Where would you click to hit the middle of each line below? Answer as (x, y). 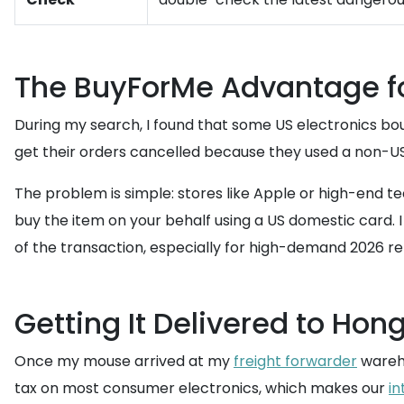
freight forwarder (295, 361)
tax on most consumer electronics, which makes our (202, 388)
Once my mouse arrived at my (124, 361)
